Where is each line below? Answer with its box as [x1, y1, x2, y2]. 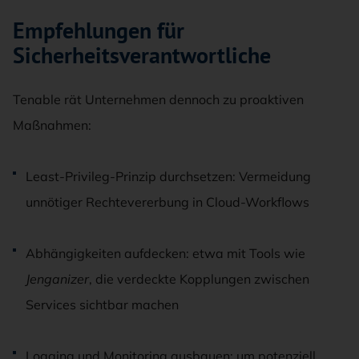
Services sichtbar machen [26, 296, 179, 313]
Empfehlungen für [13, 14, 184, 45]
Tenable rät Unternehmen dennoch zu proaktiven [13, 91, 304, 107]
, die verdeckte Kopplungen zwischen [89, 270, 309, 287]
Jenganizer [26, 270, 89, 287]
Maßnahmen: [13, 116, 91, 133]
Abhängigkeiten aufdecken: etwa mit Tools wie [26, 244, 305, 261]
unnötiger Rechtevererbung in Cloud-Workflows [26, 193, 309, 210]
